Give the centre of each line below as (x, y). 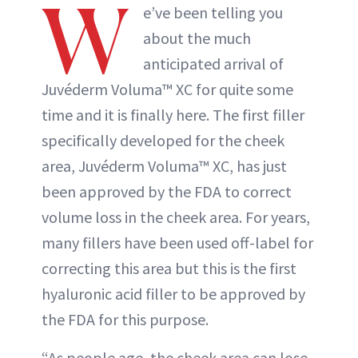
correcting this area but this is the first (169, 268)
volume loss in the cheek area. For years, (176, 217)
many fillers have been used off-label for (177, 242)
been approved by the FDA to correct (167, 191)
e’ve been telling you (213, 12)
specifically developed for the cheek (163, 140)
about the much (197, 38)
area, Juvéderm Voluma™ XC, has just (164, 165)
